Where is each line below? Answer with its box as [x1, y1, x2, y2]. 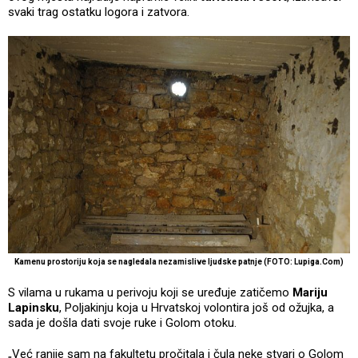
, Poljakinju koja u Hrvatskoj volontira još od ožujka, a [59, 300, 334, 315]
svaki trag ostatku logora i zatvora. [8, 5, 189, 20]
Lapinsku [8, 300, 59, 315]
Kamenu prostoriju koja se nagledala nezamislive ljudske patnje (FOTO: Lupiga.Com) [14, 257, 344, 266]
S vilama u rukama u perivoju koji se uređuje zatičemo [8, 284, 292, 300]
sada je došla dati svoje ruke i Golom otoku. [8, 315, 237, 330]
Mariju [292, 284, 328, 300]
